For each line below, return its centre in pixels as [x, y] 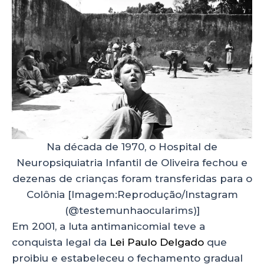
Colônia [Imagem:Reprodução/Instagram [132, 194]
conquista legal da [59, 242]
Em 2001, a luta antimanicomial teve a [108, 226]
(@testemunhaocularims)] [132, 210]
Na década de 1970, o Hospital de [132, 146]
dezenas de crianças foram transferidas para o [132, 178]
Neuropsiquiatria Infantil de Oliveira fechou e [132, 162]
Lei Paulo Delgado [155, 242]
